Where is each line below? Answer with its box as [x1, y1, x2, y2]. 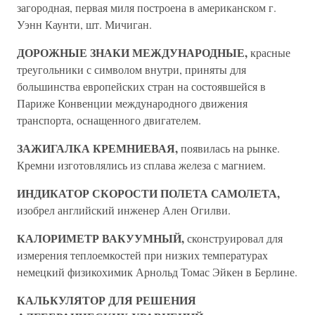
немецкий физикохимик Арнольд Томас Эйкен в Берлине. [17, 264, 297, 279]
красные [247, 45, 290, 60]
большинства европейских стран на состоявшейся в [17, 79, 266, 94]
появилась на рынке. [178, 141, 280, 155]
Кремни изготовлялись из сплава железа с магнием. [17, 157, 266, 172]
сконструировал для [184, 231, 283, 245]
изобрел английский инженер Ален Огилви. [17, 202, 231, 217]
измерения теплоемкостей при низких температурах [17, 247, 268, 262]
